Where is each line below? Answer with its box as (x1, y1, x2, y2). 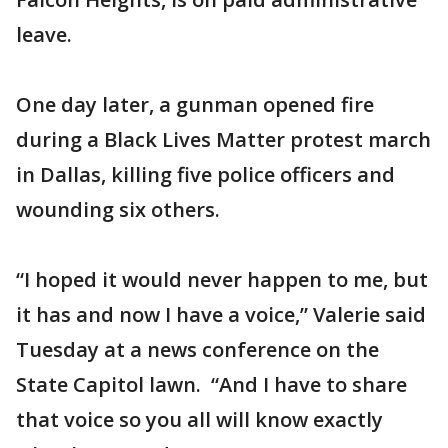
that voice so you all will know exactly (16, 406, 383, 433)
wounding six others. (16, 196, 220, 223)
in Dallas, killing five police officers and (16, 161, 395, 188)
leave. (16, 21, 72, 48)
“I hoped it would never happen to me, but (16, 266, 428, 293)
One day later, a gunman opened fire (16, 91, 374, 118)
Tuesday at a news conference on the (16, 336, 379, 363)
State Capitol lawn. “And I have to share (16, 371, 407, 398)
